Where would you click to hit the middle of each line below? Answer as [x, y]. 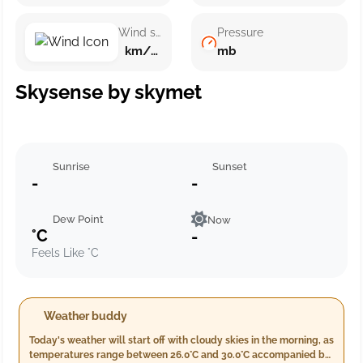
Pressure [240, 32]
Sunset [229, 167]
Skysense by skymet [109, 92]
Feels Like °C [65, 253]
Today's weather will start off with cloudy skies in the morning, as [181, 340]
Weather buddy [85, 316]
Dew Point [78, 219]
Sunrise [71, 167]
